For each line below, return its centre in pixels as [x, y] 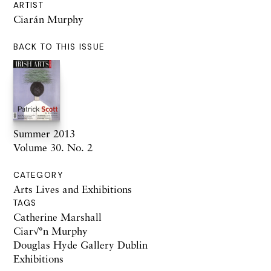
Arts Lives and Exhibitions [73, 189]
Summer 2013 [44, 133]
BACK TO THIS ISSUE [59, 47]
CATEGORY [38, 175]
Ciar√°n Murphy [51, 230]
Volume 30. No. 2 [53, 147]
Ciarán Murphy [48, 19]
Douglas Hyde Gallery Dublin [80, 244]
